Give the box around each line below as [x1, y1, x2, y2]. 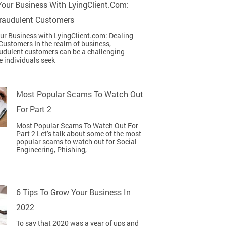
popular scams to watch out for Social [16, 136, 137, 146]
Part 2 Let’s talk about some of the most [16, 128, 141, 138]
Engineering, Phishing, [16, 144, 87, 154]
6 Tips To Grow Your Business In [16, 186, 131, 197]
